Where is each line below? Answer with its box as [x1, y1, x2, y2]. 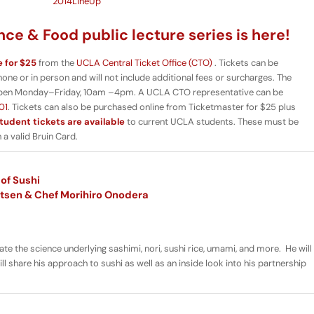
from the [36, 57, 76, 69]
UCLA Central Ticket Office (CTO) [76, 57, 212, 69]
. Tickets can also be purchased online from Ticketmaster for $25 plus [8, 101, 296, 114]
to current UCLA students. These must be [125, 116, 299, 128]
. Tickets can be [212, 57, 278, 69]
